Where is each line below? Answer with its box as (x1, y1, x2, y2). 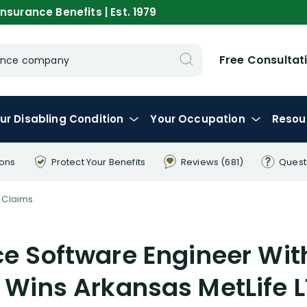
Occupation (178, 112, 245, 126)
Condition (69, 112, 124, 126)
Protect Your (51, 155, 109, 169)
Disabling (14, 112, 69, 126)
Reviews (180, 155, 221, 169)
